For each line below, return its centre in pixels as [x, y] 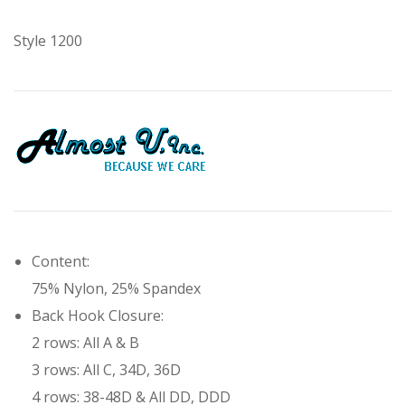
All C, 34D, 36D [130, 370]
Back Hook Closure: [98, 316]
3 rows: [56, 370]
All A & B [109, 343]
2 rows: [56, 343]
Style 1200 [48, 41]
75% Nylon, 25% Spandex [116, 288]
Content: [61, 261]
